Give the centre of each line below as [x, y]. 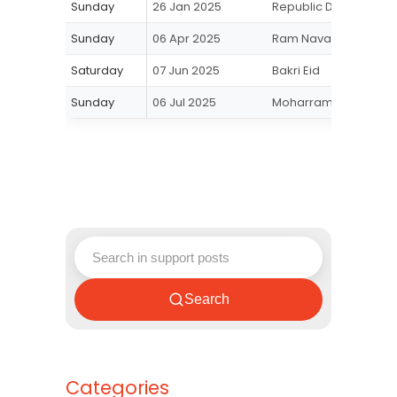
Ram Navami [309, 39]
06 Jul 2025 [184, 102]
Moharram [303, 102]
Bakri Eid [296, 70]
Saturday [97, 70]
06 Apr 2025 [187, 39]
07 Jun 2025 [186, 70]
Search [206, 299]
